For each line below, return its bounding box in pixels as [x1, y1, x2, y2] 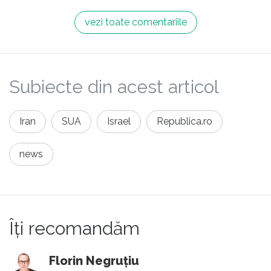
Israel [107, 115, 131, 127]
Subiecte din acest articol [9, 76, 219, 97]
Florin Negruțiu [49, 253, 139, 268]
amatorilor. [9, 5, 67, 21]
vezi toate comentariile [84, 16, 187, 28]
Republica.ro [157, 115, 212, 127]
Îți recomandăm [9, 217, 140, 239]
